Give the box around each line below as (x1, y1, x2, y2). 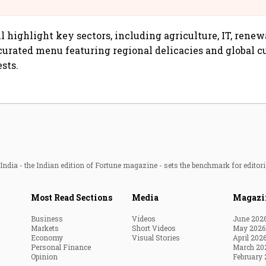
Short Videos (132, 223, 176, 233)
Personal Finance (31, 242, 91, 252)
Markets (31, 223, 59, 233)
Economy (31, 233, 63, 243)
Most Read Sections (31, 192, 112, 204)
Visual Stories (132, 233, 180, 243)
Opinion (31, 252, 58, 262)
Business (31, 214, 63, 224)
